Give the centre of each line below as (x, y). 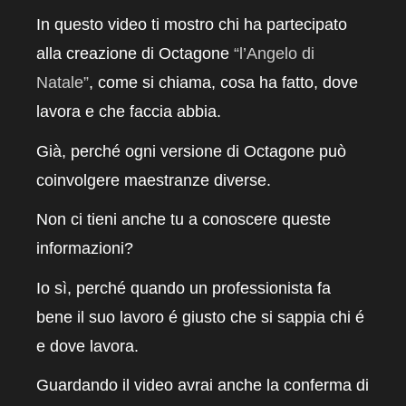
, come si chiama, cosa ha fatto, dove (223, 83)
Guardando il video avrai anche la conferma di (203, 386)
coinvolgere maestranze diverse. (154, 180)
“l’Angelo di (274, 54)
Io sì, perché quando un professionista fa (184, 288)
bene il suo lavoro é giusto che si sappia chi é (200, 317)
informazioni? (85, 249)
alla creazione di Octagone (135, 54)
